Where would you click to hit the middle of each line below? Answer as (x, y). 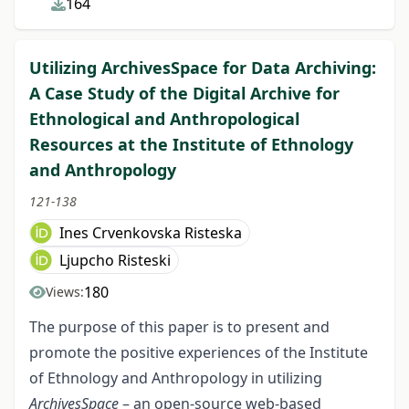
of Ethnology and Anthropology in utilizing (176, 378)
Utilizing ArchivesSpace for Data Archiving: (203, 68)
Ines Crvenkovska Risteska (151, 233)
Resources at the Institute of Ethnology (191, 144)
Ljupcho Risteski (115, 260)
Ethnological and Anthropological (164, 119)
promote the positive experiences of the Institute (199, 352)
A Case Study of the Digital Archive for (184, 93)
